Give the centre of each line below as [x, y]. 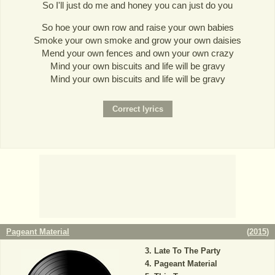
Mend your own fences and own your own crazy [137, 53]
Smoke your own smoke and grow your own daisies [137, 40]
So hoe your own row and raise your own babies [137, 27]
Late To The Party [187, 250]
